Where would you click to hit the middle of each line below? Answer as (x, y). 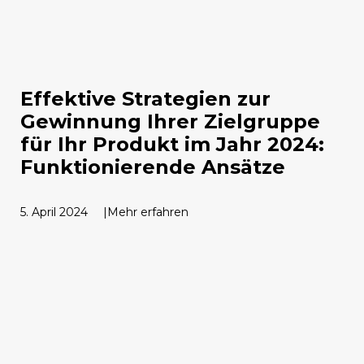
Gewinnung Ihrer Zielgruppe (170, 121)
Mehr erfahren (148, 212)
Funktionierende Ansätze (153, 167)
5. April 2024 (54, 212)
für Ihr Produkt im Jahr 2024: (172, 144)
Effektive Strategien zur (145, 98)
